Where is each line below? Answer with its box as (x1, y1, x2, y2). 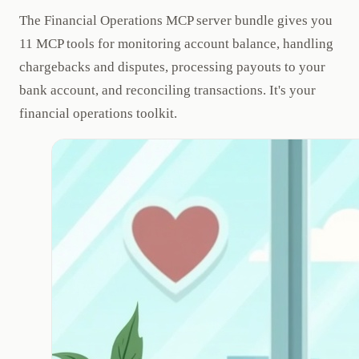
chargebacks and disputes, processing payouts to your (19, 58, 325, 75)
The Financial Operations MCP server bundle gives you (19, 12, 333, 28)
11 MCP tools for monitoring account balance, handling (19, 35, 333, 51)
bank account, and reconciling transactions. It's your (19, 82, 316, 98)
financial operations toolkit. (19, 105, 177, 121)
